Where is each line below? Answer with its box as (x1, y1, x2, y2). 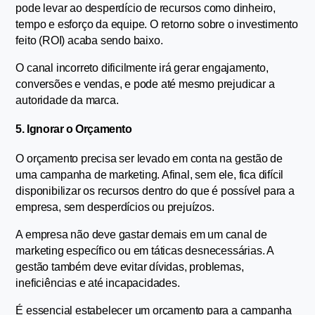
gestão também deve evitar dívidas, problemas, (15, 261, 244, 274)
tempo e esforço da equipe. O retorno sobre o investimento (15, 18, 299, 31)
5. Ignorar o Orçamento (15, 123, 132, 136)
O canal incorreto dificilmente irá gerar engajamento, (15, 62, 269, 75)
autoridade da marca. (15, 94, 119, 107)
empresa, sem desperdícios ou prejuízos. (15, 201, 214, 214)
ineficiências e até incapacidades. (15, 277, 180, 290)
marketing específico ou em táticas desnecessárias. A (15, 245, 274, 257)
